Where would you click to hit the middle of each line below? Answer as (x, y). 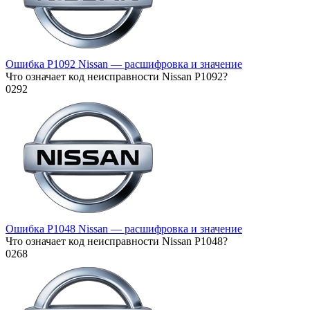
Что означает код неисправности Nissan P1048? (117, 241)
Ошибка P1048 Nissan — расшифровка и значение (124, 229)
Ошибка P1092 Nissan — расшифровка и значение (124, 64)
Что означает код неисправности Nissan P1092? (117, 77)
